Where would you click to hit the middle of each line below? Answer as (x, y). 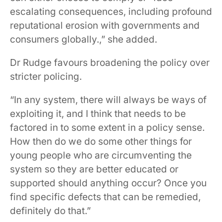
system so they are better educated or (94, 169)
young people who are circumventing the (101, 155)
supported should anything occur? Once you (108, 183)
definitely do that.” (50, 211)
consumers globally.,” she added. (83, 39)
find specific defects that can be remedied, (105, 197)
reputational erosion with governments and (105, 25)
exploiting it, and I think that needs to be (98, 113)
